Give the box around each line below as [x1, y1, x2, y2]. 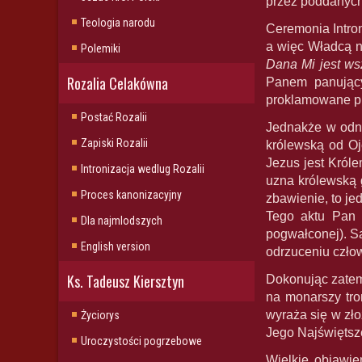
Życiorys [81, 309, 120, 322]
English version [81, 240, 150, 253]
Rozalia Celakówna [67, 73, 168, 94]
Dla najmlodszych [81, 214, 162, 227]
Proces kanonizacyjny [81, 188, 182, 201]
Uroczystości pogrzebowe [81, 335, 202, 347]
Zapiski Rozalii [81, 137, 148, 149]
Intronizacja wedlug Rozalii [81, 162, 204, 175]
